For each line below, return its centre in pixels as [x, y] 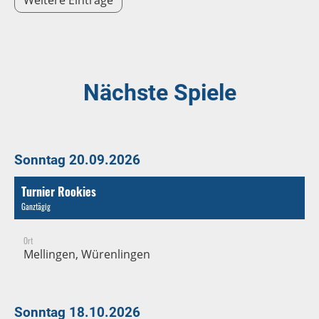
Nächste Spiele [159, 92]
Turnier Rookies [59, 191]
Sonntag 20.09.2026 [77, 159]
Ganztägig [36, 206]
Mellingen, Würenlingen [87, 254]
